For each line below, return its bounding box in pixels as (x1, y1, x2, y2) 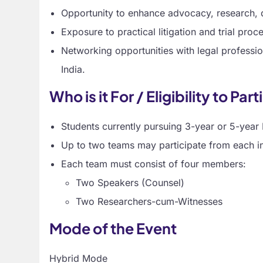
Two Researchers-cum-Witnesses (76, 195, 223, 207)
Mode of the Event (49, 218, 177, 238)
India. (61, 63, 86, 75)
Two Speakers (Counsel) (76, 176, 185, 188)
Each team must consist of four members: (61, 157, 247, 170)
